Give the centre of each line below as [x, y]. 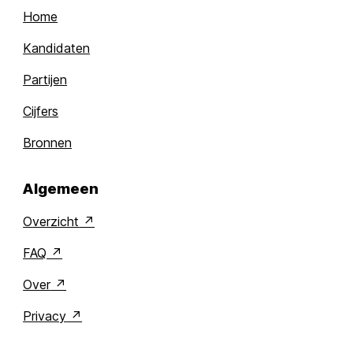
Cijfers [41, 111]
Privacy [45, 316]
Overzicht [51, 221]
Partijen [45, 79]
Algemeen [61, 189]
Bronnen [48, 142]
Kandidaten [57, 48]
